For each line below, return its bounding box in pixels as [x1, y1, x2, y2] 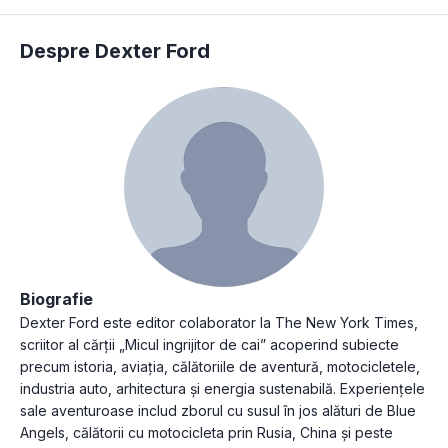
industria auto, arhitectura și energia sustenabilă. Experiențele [20, 379, 425, 397]
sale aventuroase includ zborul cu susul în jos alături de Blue [20, 401, 416, 419]
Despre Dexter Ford [20, 38, 210, 63]
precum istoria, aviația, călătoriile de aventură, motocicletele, [20, 357, 420, 375]
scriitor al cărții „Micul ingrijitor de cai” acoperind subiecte [20, 335, 399, 353]
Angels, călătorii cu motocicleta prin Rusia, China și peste [20, 423, 393, 441]
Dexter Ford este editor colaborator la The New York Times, [20, 313, 418, 331]
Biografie [20, 288, 93, 309]
